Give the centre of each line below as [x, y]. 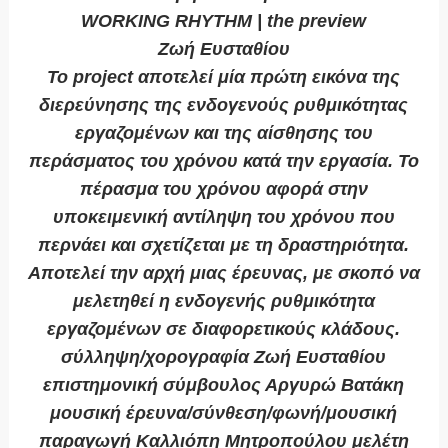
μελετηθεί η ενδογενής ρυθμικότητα [223, 301]
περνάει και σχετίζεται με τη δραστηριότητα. [224, 245]
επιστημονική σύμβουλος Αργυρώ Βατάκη [224, 385]
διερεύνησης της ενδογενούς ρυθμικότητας [224, 105]
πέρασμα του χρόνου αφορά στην [223, 189]
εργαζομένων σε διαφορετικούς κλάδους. [224, 329]
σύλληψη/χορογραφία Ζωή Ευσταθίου [224, 357]
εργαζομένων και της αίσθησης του [223, 133]
